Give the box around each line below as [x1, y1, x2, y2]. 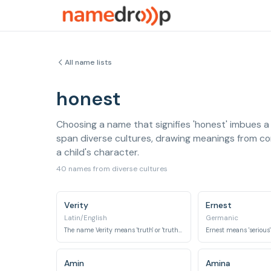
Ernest [205, 200, 232, 211]
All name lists [65, 57, 112, 67]
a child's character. [56, 146, 139, 158]
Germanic [205, 214, 238, 223]
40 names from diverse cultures [56, 164, 168, 174]
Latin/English [64, 214, 108, 223]
